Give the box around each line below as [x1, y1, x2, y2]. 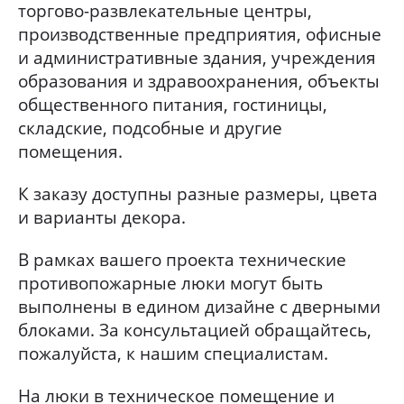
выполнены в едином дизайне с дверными [18, 295, 381, 319]
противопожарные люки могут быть [18, 271, 323, 296]
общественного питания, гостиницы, [18, 93, 327, 117]
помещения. [18, 140, 123, 164]
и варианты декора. [18, 206, 186, 230]
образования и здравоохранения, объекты [18, 69, 380, 94]
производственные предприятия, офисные [18, 23, 381, 47]
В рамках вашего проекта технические [18, 248, 346, 272]
